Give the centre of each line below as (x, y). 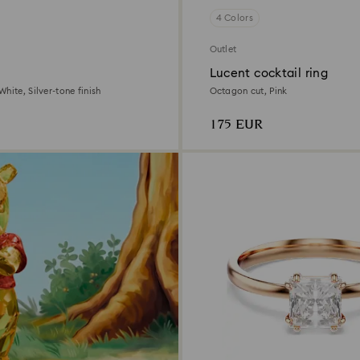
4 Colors (234, 18)
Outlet (223, 49)
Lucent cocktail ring (268, 73)
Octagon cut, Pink (248, 91)
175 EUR (236, 125)
